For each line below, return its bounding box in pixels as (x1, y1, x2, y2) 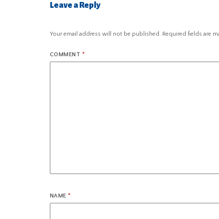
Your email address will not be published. (50, 31, 161, 38)
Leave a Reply (50, 1, 100, 10)
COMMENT (50, 51, 82, 58)
